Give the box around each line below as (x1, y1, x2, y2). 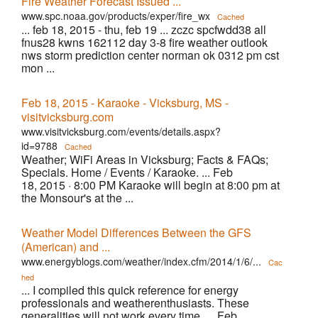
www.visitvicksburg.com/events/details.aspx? (21, 124, 221, 138)
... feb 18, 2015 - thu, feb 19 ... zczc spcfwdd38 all (21, 21, 266, 38)
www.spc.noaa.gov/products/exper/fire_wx (21, 9, 210, 23)
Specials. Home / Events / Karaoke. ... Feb (21, 164, 233, 180)
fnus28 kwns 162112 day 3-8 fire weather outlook (21, 34, 268, 50)
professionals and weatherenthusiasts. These (21, 295, 249, 311)
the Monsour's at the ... (21, 190, 133, 206)
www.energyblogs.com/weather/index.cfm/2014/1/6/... (21, 254, 261, 268)
